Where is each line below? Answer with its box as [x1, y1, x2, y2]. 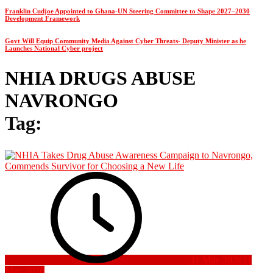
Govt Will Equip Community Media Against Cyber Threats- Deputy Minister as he [5, 37, 246, 44]
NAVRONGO [5, 89, 118, 112]
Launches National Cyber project [5, 44, 103, 52]
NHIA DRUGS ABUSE [5, 66, 196, 89]
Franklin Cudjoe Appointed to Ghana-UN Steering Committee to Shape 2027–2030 [5, 7, 250, 15]
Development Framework [5, 14, 80, 22]
